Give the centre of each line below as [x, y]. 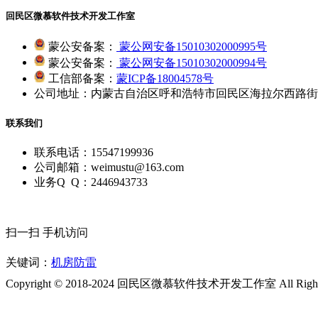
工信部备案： [82, 78]
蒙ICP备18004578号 [165, 78]
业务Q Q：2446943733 [91, 182]
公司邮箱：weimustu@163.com [109, 168]
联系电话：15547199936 [94, 153]
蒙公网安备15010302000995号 [192, 46]
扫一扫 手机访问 [47, 233]
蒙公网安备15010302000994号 [192, 62]
